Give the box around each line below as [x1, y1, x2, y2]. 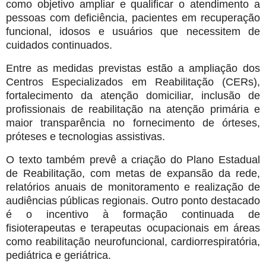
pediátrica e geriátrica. [6, 249, 111, 261]
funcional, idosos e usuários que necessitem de [6, 25, 260, 37]
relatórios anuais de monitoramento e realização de [6, 180, 260, 193]
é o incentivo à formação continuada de [6, 208, 260, 220]
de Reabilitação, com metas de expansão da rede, [6, 167, 260, 179]
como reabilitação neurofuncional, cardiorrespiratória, [6, 235, 260, 248]
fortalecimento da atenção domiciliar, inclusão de [6, 89, 260, 102]
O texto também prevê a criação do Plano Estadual [6, 153, 260, 166]
